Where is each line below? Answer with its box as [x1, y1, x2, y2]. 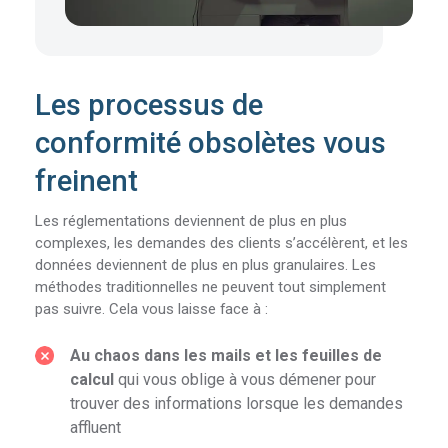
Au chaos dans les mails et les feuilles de [70, 346, 383, 366]
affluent [70, 418, 122, 438]
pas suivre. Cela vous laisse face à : [35, 300, 269, 319]
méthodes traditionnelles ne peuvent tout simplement [35, 278, 387, 297]
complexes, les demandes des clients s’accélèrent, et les [35, 234, 409, 253]
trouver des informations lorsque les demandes [70, 394, 404, 414]
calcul [70, 370, 115, 390]
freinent [35, 164, 139, 199]
